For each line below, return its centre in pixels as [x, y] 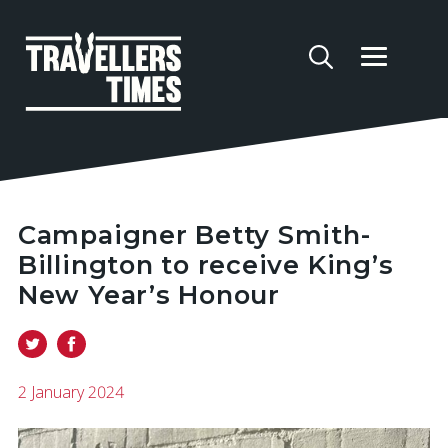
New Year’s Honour [148, 295]
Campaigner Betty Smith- [194, 235]
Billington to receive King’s [205, 265]
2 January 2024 [70, 392]
